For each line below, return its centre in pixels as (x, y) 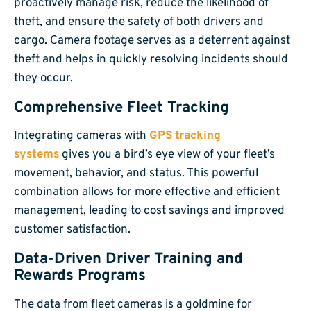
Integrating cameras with (82, 136)
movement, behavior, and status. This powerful (136, 174)
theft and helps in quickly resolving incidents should (151, 59)
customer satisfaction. (72, 230)
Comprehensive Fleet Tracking (121, 108)
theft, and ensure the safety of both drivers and (139, 22)
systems (36, 155)
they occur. (43, 78)
